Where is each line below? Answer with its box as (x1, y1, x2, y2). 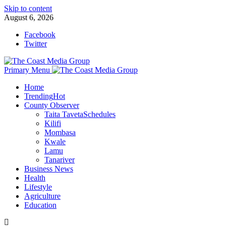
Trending (24, 92, 53, 100)
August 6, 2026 (4, 13, 53, 22)
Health (24, 174, 45, 182)
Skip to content (4, 4, 52, 13)
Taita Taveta (44, 110, 83, 119)
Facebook (24, 30, 55, 39)
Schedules (83, 110, 116, 119)
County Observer (24, 101, 79, 109)
